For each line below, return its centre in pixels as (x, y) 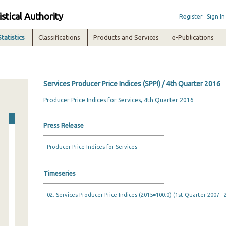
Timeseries (59, 173)
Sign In (216, 16)
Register (191, 16)
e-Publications (193, 37)
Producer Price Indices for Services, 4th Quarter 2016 (118, 100)
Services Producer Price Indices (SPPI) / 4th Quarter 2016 (132, 84)
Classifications (60, 37)
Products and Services (126, 37)
